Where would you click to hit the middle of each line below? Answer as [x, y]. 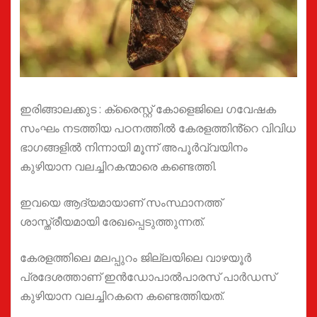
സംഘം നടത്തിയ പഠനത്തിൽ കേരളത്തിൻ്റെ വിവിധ [158, 128]
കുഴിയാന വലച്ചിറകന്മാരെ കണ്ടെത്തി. [118, 167]
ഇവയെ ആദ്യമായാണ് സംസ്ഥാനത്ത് [121, 203]
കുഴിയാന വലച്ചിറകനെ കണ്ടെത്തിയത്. [122, 296]
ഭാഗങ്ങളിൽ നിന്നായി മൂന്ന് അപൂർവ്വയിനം [134, 148]
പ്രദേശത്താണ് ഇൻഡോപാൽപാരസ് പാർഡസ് [148, 277]
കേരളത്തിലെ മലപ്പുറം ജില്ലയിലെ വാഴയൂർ [136, 258]
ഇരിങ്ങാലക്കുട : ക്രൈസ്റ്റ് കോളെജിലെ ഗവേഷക [148, 109]
